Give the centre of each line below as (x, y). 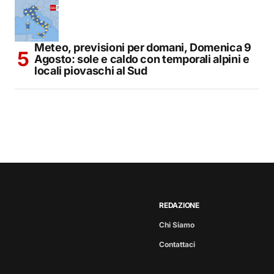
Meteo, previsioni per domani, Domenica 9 (143, 48)
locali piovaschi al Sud (91, 71)
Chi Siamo (177, 225)
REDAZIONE (179, 206)
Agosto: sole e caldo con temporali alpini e (142, 59)
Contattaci (177, 245)
